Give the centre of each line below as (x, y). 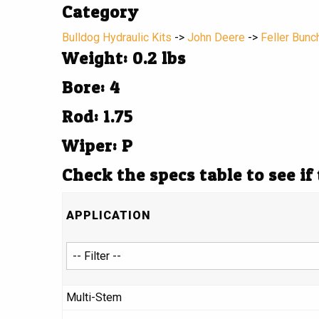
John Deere (216, 37)
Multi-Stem (94, 297)
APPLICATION (109, 215)
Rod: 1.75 (98, 116)
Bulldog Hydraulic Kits (117, 37)
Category (100, 12)
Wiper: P (98, 146)
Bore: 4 (91, 87)
